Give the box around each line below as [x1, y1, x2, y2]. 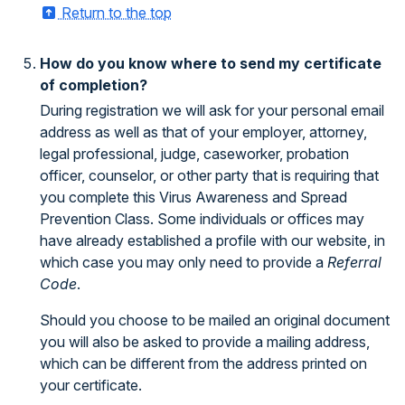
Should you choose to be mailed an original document [40, 311, 390, 329]
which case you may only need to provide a [40, 253, 327, 271]
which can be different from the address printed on [40, 354, 367, 372]
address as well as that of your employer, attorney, [40, 123, 367, 141]
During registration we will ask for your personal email [40, 101, 384, 119]
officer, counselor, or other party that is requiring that [40, 166, 379, 184]
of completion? [40, 76, 147, 94]
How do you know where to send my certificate [40, 54, 381, 72]
